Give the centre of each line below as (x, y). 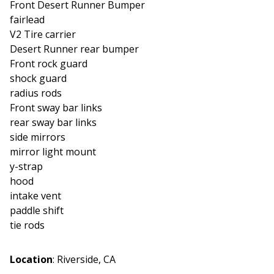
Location (31, 259)
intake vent (35, 195)
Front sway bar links (56, 107)
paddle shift (37, 210)
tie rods (27, 225)
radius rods (36, 93)
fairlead (27, 19)
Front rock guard (49, 63)
